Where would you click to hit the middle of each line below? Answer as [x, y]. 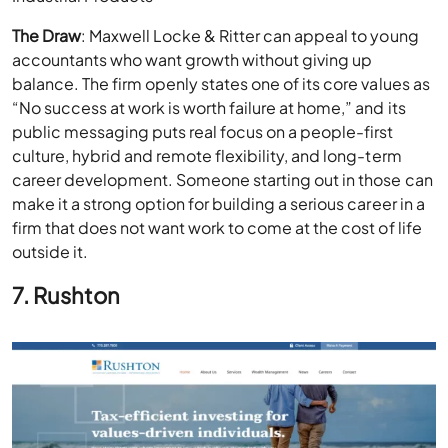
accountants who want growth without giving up [192, 60]
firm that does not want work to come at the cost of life [217, 228]
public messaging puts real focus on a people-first [203, 132]
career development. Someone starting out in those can [222, 180]
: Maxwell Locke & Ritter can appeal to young [250, 36]
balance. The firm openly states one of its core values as [221, 84]
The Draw [47, 36]
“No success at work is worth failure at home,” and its [209, 108]
